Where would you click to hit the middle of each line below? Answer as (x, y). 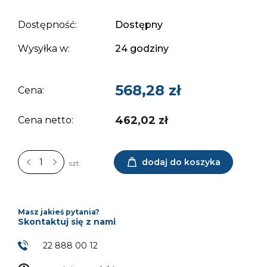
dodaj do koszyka (181, 162)
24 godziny (142, 48)
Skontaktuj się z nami (67, 221)
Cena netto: (46, 120)
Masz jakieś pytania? (59, 212)
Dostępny (139, 24)
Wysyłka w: (44, 48)
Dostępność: (47, 24)
